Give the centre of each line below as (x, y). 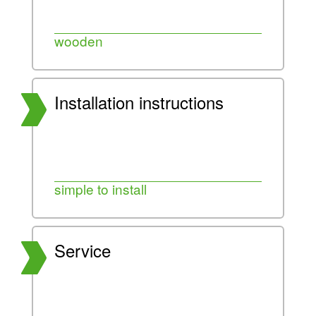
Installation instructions (139, 102)
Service (83, 250)
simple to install (101, 188)
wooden (79, 40)
